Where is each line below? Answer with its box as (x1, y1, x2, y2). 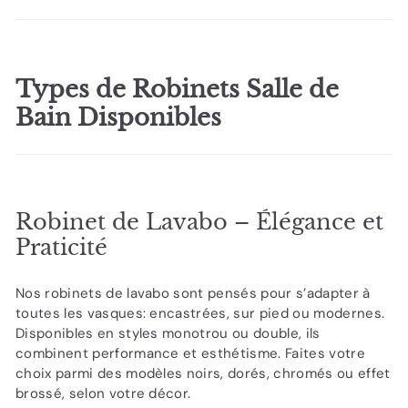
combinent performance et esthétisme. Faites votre (15, 344, 365, 363)
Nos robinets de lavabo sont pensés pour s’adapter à (15, 284, 371, 303)
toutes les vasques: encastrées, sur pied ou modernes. (15, 304, 385, 323)
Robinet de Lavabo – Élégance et (15, 209, 383, 236)
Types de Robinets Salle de (15, 74, 339, 105)
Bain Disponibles (15, 102, 221, 133)
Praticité (15, 234, 107, 261)
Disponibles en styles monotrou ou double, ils (15, 324, 321, 343)
